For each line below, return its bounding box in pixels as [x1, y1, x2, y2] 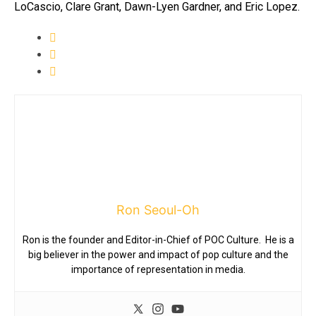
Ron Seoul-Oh [116, 202, 200, 217]
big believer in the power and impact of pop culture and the [28, 248, 288, 260]
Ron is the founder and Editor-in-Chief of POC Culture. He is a [22, 233, 294, 245]
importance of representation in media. [71, 263, 245, 275]
